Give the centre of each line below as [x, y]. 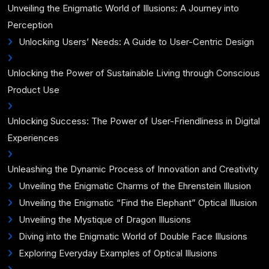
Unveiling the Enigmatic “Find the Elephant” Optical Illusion [138, 203]
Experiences [33, 138]
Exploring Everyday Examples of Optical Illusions [118, 253]
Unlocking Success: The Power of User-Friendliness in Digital [134, 121]
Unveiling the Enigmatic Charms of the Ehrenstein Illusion [135, 186]
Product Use [33, 90]
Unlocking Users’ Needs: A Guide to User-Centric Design [136, 42]
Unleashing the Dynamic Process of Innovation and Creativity [133, 169]
